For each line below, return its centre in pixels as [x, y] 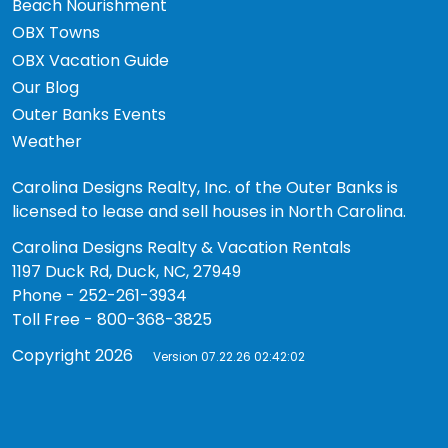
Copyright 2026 [74, 355]
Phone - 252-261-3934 [99, 295]
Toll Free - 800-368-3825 [112, 319]
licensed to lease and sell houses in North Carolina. [209, 211]
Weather [47, 142]
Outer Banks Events [89, 115]
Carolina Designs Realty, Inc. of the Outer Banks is [205, 187]
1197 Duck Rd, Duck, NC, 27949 [126, 271]
